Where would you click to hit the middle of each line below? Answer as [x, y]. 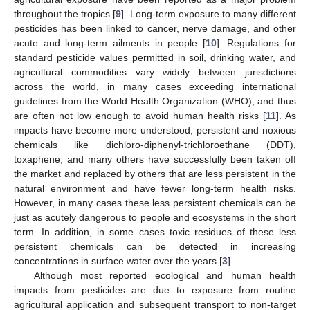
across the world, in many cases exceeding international [155, 86]
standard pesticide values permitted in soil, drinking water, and [155, 57]
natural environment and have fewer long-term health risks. [155, 188]
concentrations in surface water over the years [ [118, 261]
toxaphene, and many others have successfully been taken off [155, 159]
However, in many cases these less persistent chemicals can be [155, 202]
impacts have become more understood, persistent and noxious [155, 130]
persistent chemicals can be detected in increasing [155, 246]
